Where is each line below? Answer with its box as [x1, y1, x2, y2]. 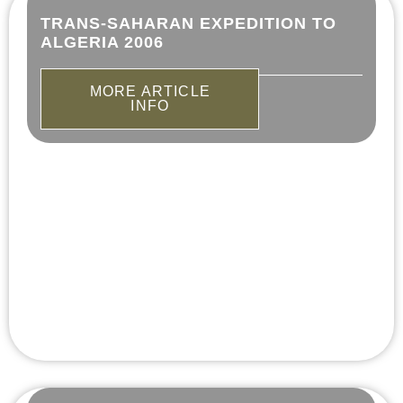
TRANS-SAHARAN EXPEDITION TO [40, 14, 336, 33]
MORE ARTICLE [89, 84, 210, 100]
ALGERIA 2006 [40, 33, 164, 52]
